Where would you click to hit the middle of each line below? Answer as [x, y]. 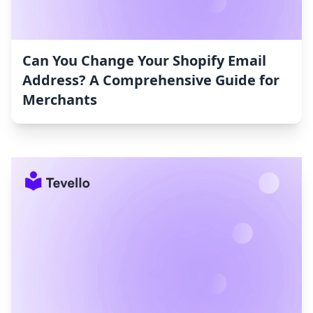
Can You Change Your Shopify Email [144, 61]
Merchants [60, 100]
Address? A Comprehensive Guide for [151, 80]
